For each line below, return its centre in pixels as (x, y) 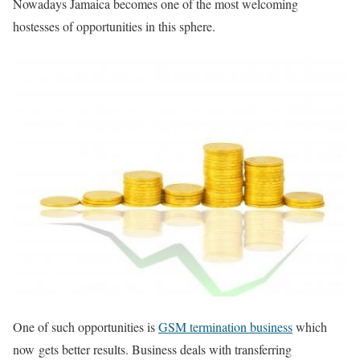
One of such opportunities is (86, 326)
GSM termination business (225, 326)
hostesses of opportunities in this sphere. (114, 26)
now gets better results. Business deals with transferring (152, 349)
